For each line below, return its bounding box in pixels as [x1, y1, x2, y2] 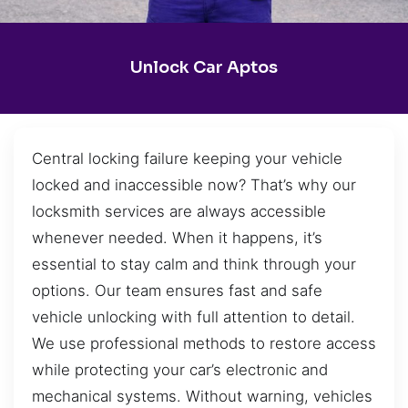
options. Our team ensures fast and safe [32, 280, 322, 300]
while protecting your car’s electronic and [32, 360, 328, 379]
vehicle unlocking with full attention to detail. [32, 307, 355, 326]
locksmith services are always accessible [32, 201, 326, 220]
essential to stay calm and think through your [32, 254, 356, 273]
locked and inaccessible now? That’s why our [32, 175, 356, 194]
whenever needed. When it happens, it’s [32, 228, 322, 247]
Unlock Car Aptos [130, 57, 278, 78]
